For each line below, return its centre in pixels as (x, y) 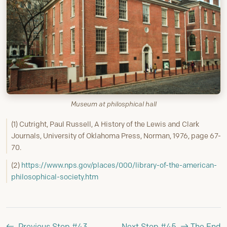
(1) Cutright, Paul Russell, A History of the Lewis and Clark (105, 124)
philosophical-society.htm (55, 177)
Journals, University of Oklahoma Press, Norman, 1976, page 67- (116, 136)
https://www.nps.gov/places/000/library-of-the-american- (119, 165)
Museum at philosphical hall (113, 104)
